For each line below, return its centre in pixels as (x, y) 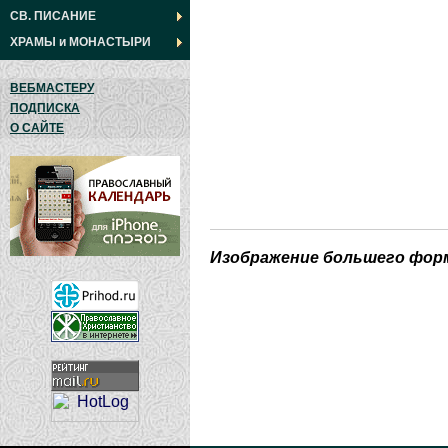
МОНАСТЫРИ (110, 42)
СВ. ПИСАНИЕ (53, 16)
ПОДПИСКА (45, 108)
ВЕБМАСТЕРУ (52, 88)
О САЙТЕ (37, 128)
